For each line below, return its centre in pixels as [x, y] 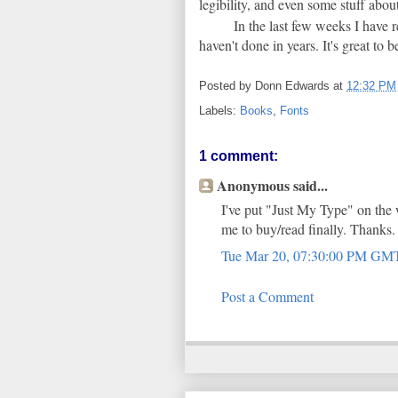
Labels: [219, 111]
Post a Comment [267, 297]
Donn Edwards [292, 86]
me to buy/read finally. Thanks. [308, 229]
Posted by [227, 86]
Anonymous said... [272, 186]
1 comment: [239, 156]
